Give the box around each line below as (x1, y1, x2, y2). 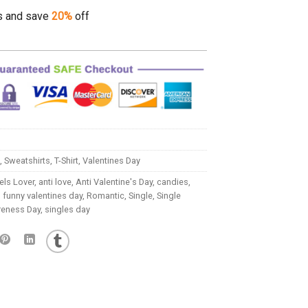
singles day (44, 204, 90, 215)
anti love (38, 177, 71, 188)
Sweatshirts (3, 155, 50, 166)
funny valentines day (2, 190, 82, 201)
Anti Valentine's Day (75, 177, 153, 188)
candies (156, 177, 188, 188)
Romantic (86, 190, 124, 201)
